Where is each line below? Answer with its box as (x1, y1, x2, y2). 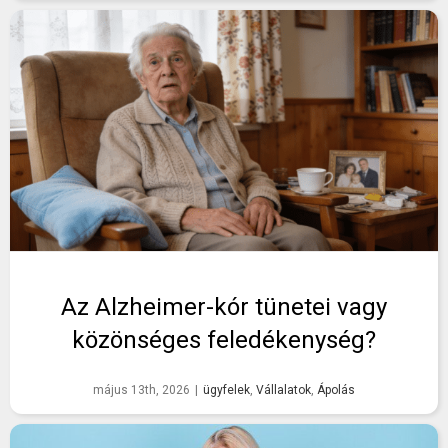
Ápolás (317, 383, 355, 398)
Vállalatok (256, 383, 311, 398)
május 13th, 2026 (93, 383, 190, 398)
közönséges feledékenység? (72, 326, 376, 355)
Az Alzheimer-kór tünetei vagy (61, 293, 387, 322)
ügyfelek (203, 383, 250, 398)
